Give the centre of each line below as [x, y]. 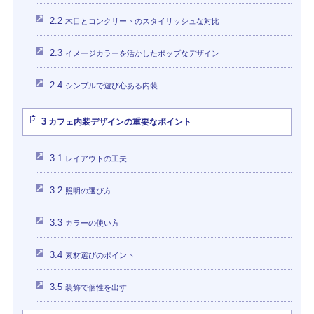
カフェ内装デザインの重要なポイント [119, 122]
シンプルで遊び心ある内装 [110, 85]
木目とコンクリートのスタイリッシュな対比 [141, 21]
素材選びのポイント [98, 255]
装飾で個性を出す [95, 287]
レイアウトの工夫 [95, 158]
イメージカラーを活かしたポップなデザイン [141, 53]
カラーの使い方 [91, 223]
